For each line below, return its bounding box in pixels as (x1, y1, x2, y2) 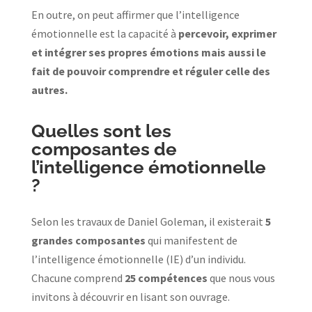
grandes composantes (31, 233, 146, 247)
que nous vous (207, 270, 275, 285)
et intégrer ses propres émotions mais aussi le (31, 45, 266, 59)
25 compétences (124, 270, 208, 285)
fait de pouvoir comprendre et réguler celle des (31, 63, 270, 78)
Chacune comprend (31, 270, 125, 285)
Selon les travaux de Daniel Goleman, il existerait (31, 214, 265, 228)
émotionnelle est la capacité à (31, 26, 176, 40)
